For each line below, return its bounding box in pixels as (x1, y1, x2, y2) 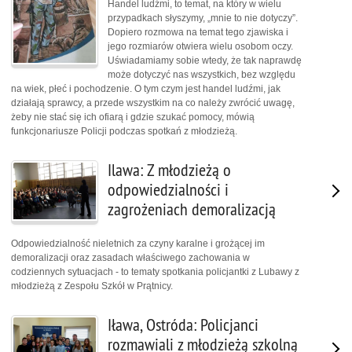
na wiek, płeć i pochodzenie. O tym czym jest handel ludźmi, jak (11, 83, 280, 95)
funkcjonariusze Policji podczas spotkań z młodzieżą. (11, 126, 237, 137)
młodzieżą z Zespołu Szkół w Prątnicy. (11, 280, 173, 291)
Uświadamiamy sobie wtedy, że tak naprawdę (108, 55, 302, 67)
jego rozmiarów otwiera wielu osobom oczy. (108, 41, 293, 53)
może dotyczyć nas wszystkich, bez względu (108, 69, 295, 81)
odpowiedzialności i (108, 179, 229, 201)
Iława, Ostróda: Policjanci (108, 313, 258, 335)
